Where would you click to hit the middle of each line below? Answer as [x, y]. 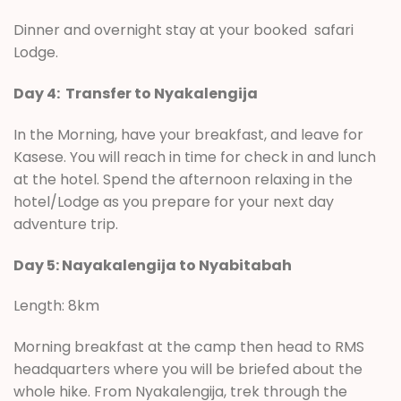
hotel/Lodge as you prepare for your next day [174, 201]
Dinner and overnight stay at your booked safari [183, 30]
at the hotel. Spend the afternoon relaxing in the [183, 179]
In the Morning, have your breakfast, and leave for [188, 134]
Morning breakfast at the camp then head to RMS [189, 347]
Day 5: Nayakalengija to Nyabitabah [153, 265]
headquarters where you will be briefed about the [188, 370]
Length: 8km [56, 306]
